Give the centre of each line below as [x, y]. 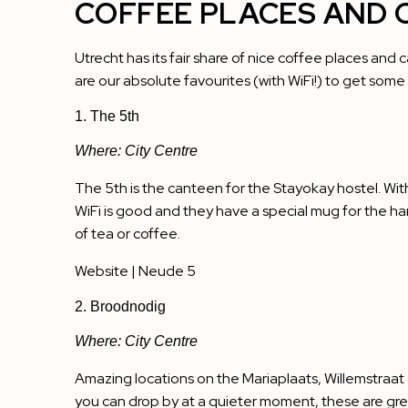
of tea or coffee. [127, 234]
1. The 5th [107, 117]
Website [102, 271]
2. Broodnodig [120, 307]
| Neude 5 [162, 271]
